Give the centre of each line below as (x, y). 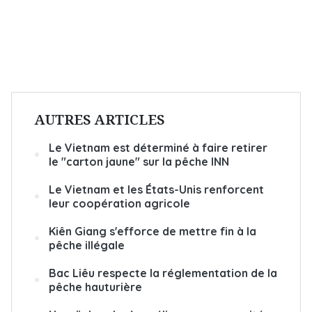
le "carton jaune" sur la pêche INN (139, 162)
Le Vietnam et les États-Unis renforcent (156, 189)
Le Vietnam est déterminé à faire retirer (158, 148)
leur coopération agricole (119, 203)
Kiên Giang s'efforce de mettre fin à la (153, 231)
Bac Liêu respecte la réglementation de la (163, 273)
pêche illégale (88, 245)
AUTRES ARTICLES (100, 119)
